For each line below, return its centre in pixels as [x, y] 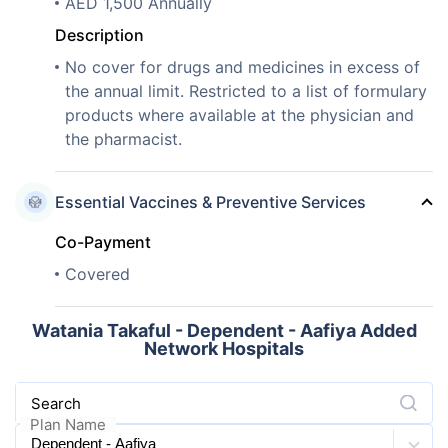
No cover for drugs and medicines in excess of [242, 66]
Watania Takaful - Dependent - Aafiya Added [224, 330]
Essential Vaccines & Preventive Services [210, 201]
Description [99, 34]
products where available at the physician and [239, 114]
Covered [97, 273]
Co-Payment [103, 241]
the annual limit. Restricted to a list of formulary [246, 90]
